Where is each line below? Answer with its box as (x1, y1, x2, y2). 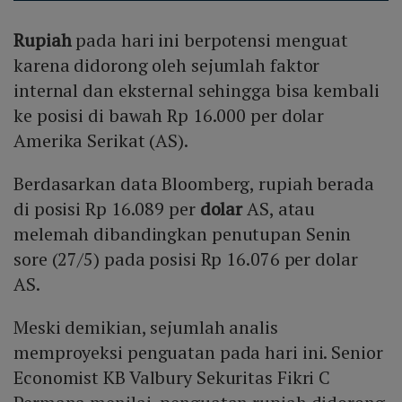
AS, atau (242, 197, 316, 222)
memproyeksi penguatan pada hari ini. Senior (13, 340, 383, 365)
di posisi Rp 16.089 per (13, 197, 200, 222)
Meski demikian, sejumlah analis (13, 315, 278, 340)
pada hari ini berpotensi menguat (75, 28, 349, 53)
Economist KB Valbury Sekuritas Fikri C (13, 365, 331, 390)
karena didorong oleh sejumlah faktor (13, 53, 320, 78)
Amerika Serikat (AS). (13, 128, 188, 153)
